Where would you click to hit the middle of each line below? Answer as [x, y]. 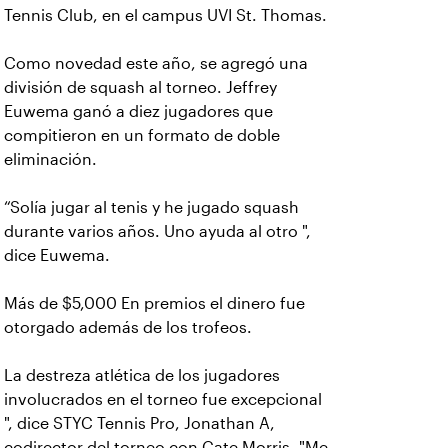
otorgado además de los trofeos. [128, 327]
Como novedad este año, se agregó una [156, 63]
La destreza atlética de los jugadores [142, 375]
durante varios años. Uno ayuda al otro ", [157, 231]
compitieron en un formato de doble [142, 135]
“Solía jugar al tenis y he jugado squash [151, 207]
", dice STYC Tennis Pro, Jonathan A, [139, 423]
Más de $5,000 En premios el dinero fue [154, 303]
